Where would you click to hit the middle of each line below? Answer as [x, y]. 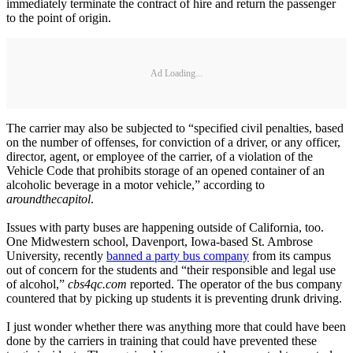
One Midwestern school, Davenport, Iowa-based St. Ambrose [160, 242]
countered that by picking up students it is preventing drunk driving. [174, 299]
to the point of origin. [59, 18]
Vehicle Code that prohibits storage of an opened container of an [165, 171]
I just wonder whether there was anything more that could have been [176, 327]
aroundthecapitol [48, 199]
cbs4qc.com [97, 284]
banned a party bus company [178, 256]
